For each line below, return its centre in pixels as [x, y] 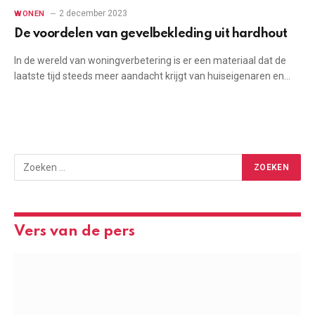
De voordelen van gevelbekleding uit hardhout [151, 33]
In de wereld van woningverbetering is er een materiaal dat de [150, 60]
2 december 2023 [93, 13]
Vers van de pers [75, 231]
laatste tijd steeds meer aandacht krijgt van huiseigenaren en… [152, 76]
